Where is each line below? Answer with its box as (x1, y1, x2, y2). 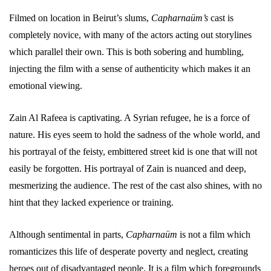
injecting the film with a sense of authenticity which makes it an (9, 63, 250, 74)
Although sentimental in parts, (9, 229, 126, 240)
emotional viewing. (9, 80, 82, 91)
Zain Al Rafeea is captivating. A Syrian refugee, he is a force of (9, 112, 250, 123)
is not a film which (177, 229, 250, 240)
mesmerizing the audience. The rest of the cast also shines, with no (9, 180, 262, 191)
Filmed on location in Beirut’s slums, (9, 12, 151, 23)
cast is (208, 12, 233, 23)
